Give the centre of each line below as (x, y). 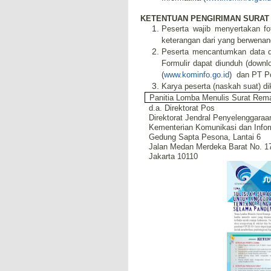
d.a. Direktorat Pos (182, 108)
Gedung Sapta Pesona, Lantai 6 (205, 137)
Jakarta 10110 (174, 156)
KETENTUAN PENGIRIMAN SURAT (205, 18)
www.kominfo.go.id (197, 75)
